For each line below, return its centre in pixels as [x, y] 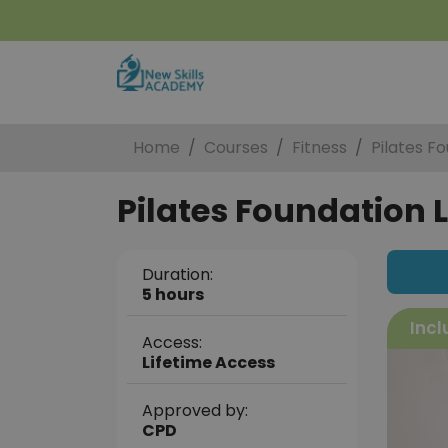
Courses [236, 147]
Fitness [319, 147]
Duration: [177, 274]
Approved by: [195, 410]
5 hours [173, 294]
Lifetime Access [208, 362]
